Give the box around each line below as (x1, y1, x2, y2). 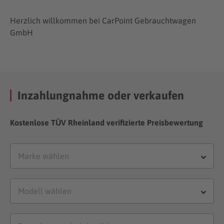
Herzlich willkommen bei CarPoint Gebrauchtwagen (10, 15, 196, 25)
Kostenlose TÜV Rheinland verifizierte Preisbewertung (10, 117, 203, 127)
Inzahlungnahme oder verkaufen (17, 88, 184, 102)
